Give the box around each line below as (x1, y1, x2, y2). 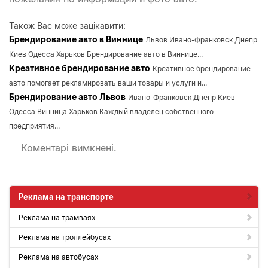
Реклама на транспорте (19, 192, 114, 202)
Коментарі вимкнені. (21, 142, 117, 154)
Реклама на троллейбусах (19, 233, 111, 242)
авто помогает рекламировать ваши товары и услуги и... (9, 78, 207, 87)
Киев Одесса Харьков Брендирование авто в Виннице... (9, 50, 203, 59)
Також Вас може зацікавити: (9, 20, 126, 31)
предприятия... (9, 121, 60, 130)
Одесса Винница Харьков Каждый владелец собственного (9, 107, 214, 116)
